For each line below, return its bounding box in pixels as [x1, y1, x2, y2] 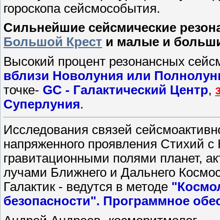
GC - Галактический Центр [43, 82, 208, 97]
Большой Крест [3, 35, 102, 49]
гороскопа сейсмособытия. [3, 1, 160, 15]
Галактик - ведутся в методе [3, 180, 171, 194]
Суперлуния [3, 97, 80, 111]
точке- [3, 82, 43, 97]
